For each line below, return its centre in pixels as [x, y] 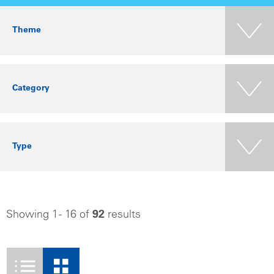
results [123, 215]
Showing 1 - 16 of [49, 215]
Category [31, 89]
